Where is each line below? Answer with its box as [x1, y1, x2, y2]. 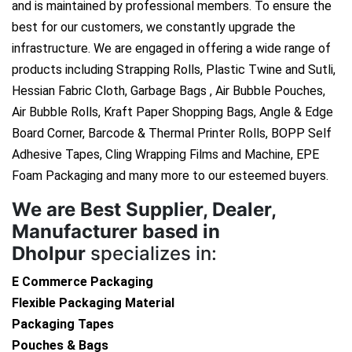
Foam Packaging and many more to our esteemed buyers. [12, 168, 328, 184]
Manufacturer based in [12, 220, 220, 244]
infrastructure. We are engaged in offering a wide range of [12, 41, 331, 57]
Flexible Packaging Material [12, 295, 174, 311]
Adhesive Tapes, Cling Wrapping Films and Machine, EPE [12, 147, 319, 163]
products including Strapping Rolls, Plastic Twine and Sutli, [12, 62, 335, 78]
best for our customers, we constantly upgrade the [12, 20, 295, 35]
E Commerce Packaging [12, 274, 153, 290]
